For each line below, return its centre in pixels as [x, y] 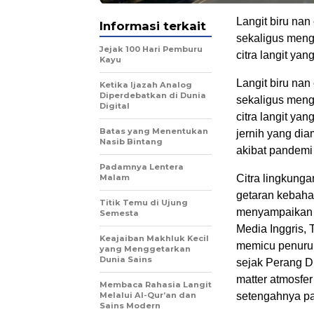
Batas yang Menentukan [154, 131]
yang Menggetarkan [145, 248]
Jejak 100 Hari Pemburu [151, 49]
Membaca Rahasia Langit [156, 284]
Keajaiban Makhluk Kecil [154, 238]
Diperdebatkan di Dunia [153, 95]
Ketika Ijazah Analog [146, 84]
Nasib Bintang [131, 141]
